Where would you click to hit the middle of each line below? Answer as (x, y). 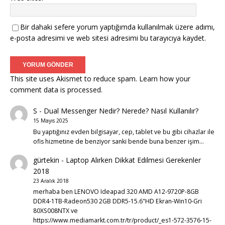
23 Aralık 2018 (51, 181)
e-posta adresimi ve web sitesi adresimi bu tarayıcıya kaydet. (108, 38)
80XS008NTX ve (55, 211)
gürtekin (46, 160)
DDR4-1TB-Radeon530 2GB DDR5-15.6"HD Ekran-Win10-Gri (117, 201)
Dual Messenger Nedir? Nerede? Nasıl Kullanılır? (121, 111)
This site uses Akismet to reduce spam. (75, 79)
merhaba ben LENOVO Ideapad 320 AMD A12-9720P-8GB (116, 192)
